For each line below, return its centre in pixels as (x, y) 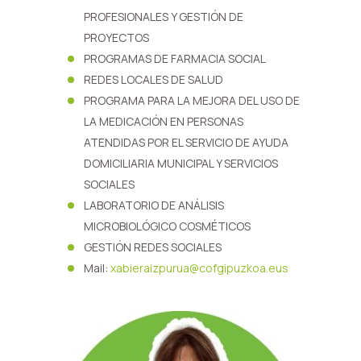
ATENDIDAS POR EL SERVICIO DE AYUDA (186, 142)
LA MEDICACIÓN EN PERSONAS (164, 121)
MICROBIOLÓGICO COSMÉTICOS (167, 226)
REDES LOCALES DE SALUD (154, 79)
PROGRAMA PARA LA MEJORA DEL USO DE (192, 100)
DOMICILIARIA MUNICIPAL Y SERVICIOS (181, 163)
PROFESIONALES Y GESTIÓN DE (164, 17)
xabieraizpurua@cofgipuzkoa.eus (199, 268)
